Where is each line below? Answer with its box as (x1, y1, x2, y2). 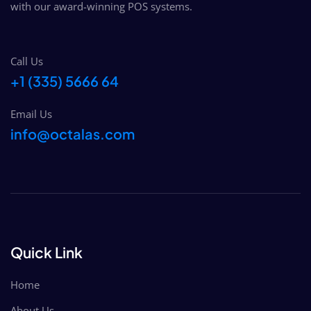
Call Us (10, 53, 43, 68)
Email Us (10, 106, 52, 121)
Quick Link (10, 242, 83, 262)
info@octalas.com (10, 124, 135, 142)
